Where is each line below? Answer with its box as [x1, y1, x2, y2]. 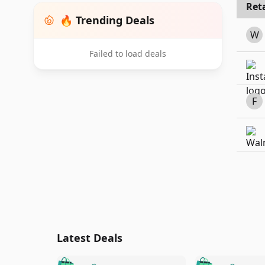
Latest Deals [57, 231, 122, 245]
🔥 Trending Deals [60, 13, 154, 27]
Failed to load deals [89, 48, 166, 59]
